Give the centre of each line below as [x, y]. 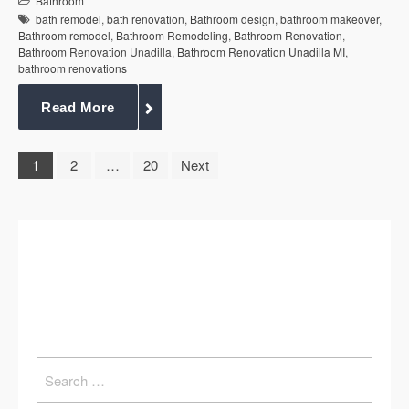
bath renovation [146, 18]
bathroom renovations [73, 68]
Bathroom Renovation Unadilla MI [261, 51]
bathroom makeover [330, 18]
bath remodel [68, 18]
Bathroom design [232, 18]
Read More [78, 107]
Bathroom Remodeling [172, 35]
